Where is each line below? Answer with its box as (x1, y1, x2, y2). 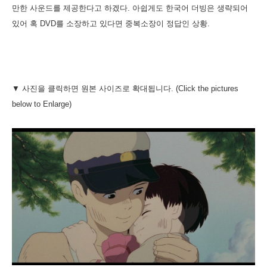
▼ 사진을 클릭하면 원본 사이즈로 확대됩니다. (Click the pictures (12, 84, 238, 94)
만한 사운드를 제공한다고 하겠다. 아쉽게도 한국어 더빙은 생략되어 (12, 4, 248, 13)
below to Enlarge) (12, 100, 72, 109)
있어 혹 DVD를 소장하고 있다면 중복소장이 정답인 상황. (12, 19, 210, 29)
